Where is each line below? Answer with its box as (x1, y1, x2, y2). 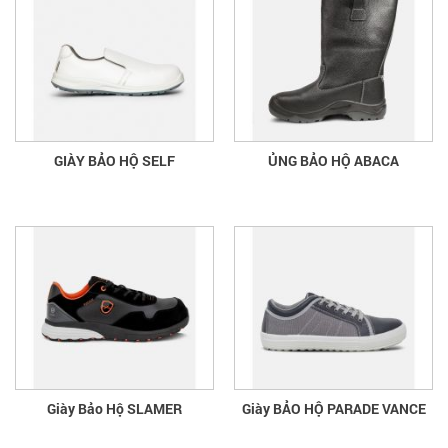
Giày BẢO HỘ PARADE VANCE (241, 399, 426, 419)
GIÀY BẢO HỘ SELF (54, 151, 175, 171)
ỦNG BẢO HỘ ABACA (268, 151, 399, 171)
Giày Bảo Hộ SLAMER (47, 399, 182, 419)
